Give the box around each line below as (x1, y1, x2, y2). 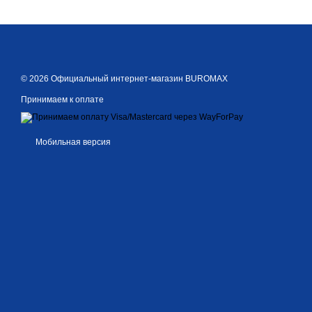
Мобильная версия (33, 137, 111, 148)
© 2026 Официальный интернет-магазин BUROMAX (21, 74, 228, 84)
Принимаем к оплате (21, 95, 104, 105)
